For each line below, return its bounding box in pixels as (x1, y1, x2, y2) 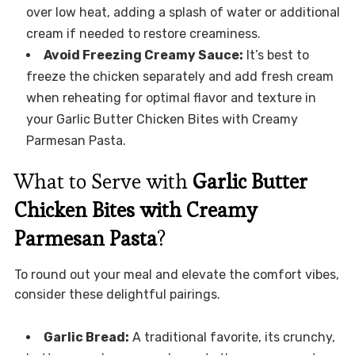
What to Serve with (13, 168, 193, 196)
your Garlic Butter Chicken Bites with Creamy (25, 112, 298, 128)
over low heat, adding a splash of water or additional (25, 5, 340, 21)
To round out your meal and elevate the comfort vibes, (13, 267, 339, 283)
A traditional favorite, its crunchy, (128, 330, 335, 345)
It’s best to (242, 48, 309, 63)
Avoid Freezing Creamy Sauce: (43, 48, 243, 63)
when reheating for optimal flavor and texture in (25, 90, 316, 106)
